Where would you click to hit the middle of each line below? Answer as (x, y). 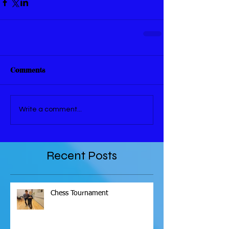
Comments (28, 70)
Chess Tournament (79, 193)
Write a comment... (50, 110)
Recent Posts (82, 155)
